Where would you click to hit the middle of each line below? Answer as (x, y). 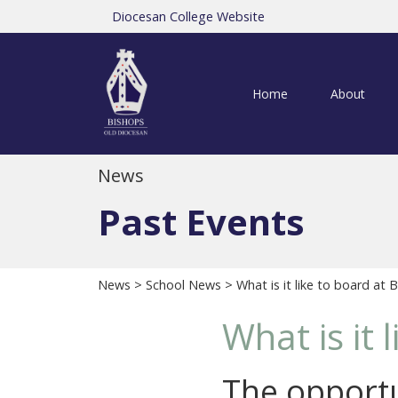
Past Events (201, 222)
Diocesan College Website (188, 16)
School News (183, 285)
